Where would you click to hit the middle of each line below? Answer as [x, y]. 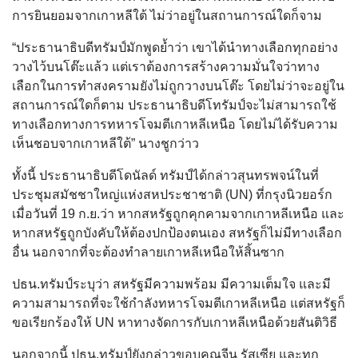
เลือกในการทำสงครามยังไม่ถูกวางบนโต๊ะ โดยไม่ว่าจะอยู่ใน [178, 86]
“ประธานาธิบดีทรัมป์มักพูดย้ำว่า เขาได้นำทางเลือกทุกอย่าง [175, 47]
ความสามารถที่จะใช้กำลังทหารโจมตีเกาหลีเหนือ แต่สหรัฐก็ [179, 303]
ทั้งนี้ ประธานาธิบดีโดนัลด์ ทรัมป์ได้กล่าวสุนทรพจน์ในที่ [165, 175]
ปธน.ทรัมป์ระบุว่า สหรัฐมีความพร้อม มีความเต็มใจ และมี [171, 284]
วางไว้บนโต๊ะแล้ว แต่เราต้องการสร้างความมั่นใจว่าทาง [166, 66]
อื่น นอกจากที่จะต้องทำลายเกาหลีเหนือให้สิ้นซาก [148, 252]
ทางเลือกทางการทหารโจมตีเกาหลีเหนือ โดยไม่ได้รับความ [175, 124]
